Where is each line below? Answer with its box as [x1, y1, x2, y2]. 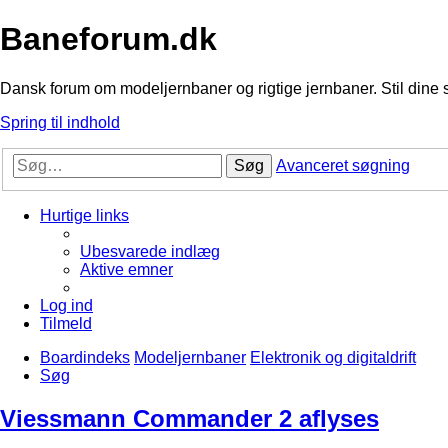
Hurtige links [40, 207, 129, 225]
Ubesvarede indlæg [80, 243, 220, 261]
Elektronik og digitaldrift [250, 349, 416, 367]
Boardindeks [40, 349, 130, 367]
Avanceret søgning [276, 157, 410, 175]
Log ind [40, 297, 93, 315]
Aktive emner [80, 261, 173, 279]
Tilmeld [40, 315, 92, 333]
